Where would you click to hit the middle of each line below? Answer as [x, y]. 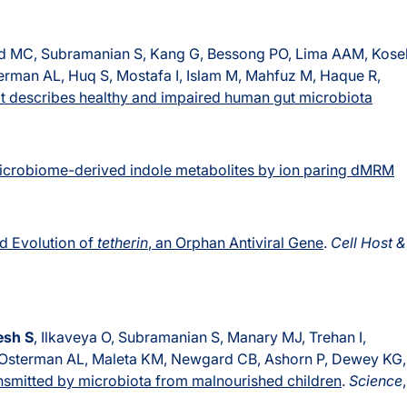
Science [376, 381]
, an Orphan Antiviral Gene [236, 243]
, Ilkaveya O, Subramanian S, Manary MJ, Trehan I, [200, 338]
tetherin [123, 243]
